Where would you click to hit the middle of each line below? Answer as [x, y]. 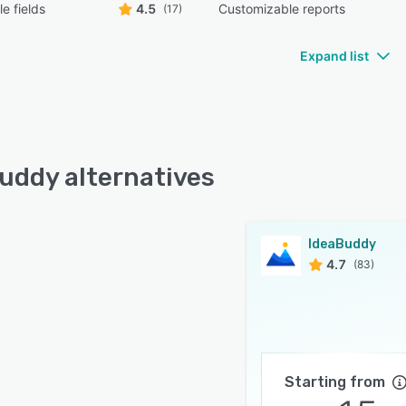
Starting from [334, 382]
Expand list [334, 56]
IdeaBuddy [342, 244]
